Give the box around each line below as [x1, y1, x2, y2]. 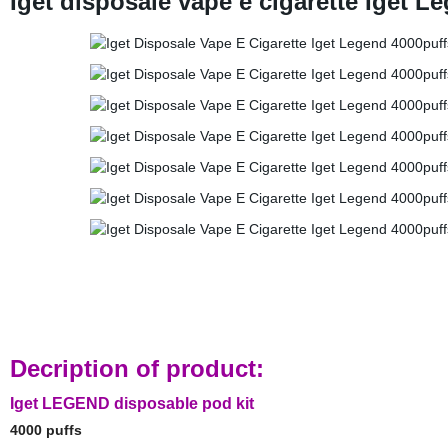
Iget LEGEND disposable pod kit [9, 395, 254, 412]
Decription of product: [9, 355, 264, 382]
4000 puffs [9, 422, 86, 438]
